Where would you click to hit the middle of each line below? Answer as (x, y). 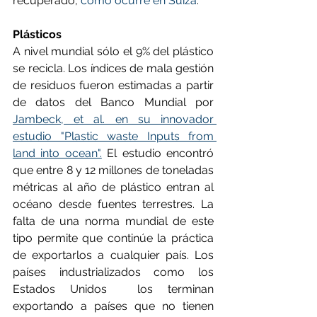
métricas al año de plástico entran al (113, 187)
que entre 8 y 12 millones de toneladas (113, 170)
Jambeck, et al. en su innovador (113, 119)
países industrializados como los (113, 272)
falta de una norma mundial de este (113, 221)
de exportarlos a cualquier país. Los (113, 255)
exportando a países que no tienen (113, 306)
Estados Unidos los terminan (113, 289)
